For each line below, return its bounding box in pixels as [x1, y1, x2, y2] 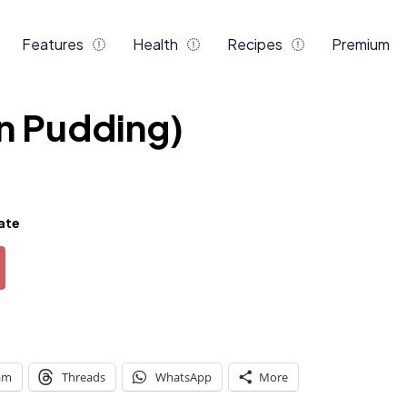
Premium [332, 35, 390, 54]
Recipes [227, 35, 283, 54]
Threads [62, 369, 105, 385]
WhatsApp [155, 369, 212, 385]
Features [22, 35, 84, 54]
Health [133, 35, 178, 54]
